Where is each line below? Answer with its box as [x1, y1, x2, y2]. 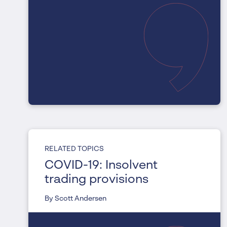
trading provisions [45, 174, 148, 186]
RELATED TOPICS [45, 145, 104, 153]
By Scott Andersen [45, 195, 106, 203]
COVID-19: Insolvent [45, 160, 158, 172]
